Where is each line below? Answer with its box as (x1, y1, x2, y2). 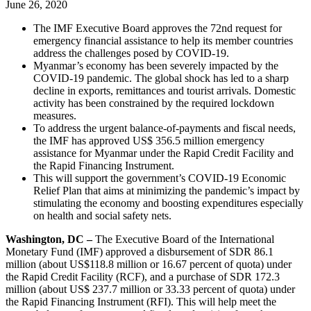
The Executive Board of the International (95, 233, 274, 245)
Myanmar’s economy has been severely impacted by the (33, 59, 278, 72)
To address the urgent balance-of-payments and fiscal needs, (33, 121, 296, 134)
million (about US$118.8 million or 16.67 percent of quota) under (6, 258, 292, 270)
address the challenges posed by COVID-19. (33, 47, 229, 59)
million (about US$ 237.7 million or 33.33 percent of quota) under (6, 283, 295, 295)
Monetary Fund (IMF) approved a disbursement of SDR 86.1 (6, 245, 274, 258)
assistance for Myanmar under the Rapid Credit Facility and (33, 146, 294, 159)
